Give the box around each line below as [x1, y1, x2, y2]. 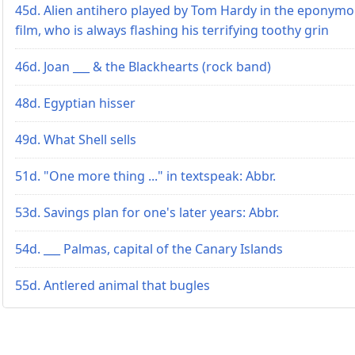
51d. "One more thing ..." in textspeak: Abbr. [15, 166, 276, 185]
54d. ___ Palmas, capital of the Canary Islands [15, 239, 283, 258]
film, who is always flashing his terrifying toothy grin [15, 21, 329, 39]
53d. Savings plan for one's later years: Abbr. [15, 203, 279, 221]
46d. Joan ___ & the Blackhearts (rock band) [15, 57, 271, 75]
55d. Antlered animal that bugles [15, 276, 210, 294]
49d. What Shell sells [15, 130, 136, 148]
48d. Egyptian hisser [15, 94, 136, 112]
